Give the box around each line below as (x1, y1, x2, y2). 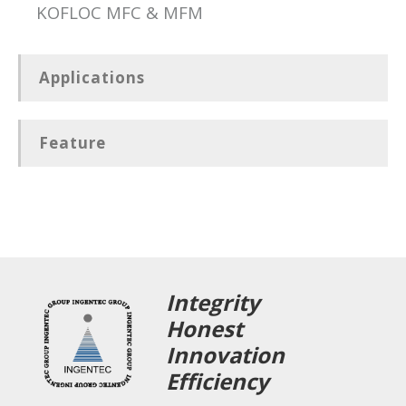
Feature (39, 131, 106, 153)
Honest (166, 313, 244, 343)
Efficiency (166, 365, 270, 396)
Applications (39, 66, 145, 88)
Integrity (166, 286, 266, 317)
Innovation (166, 339, 285, 370)
